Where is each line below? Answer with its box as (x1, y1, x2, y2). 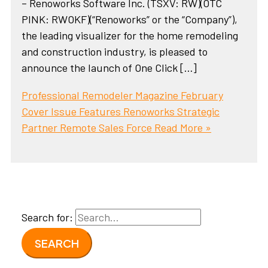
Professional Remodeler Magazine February (22, 88, 224, 102)
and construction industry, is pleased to (22, 45, 208, 59)
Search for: (22, 211, 74, 224)
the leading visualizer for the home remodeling (22, 29, 239, 42)
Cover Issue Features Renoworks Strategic (22, 104, 220, 118)
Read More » (152, 120, 212, 134)
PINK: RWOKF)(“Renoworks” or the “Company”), (22, 13, 238, 26)
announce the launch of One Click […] (22, 61, 197, 75)
